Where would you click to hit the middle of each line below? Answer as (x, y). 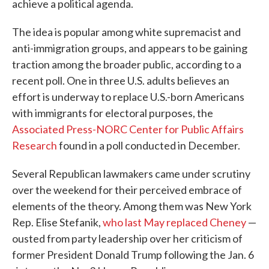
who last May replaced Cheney (174, 222)
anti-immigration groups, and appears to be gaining (130, 48)
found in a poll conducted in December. (149, 145)
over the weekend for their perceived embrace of (127, 190)
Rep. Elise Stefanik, (57, 222)
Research (35, 145)
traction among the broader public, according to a (127, 64)
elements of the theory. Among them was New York (132, 206)
